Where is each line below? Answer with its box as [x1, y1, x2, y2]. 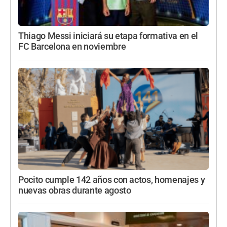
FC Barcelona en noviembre [18, 42, 126, 52]
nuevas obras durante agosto [18, 185, 131, 196]
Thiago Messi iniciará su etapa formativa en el [18, 31, 198, 42]
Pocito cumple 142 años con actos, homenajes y [18, 175, 205, 185]
